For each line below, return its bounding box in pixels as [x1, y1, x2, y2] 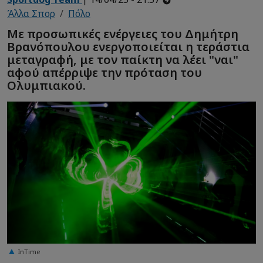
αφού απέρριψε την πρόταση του [7, 64, 202, 80]
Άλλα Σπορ [7, 7, 55, 21]
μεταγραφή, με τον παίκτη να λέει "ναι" [7, 51, 238, 68]
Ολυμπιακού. [7, 77, 86, 93]
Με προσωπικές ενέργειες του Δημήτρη [7, 25, 238, 42]
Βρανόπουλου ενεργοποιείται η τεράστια [7, 38, 249, 55]
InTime [18, 247, 41, 256]
